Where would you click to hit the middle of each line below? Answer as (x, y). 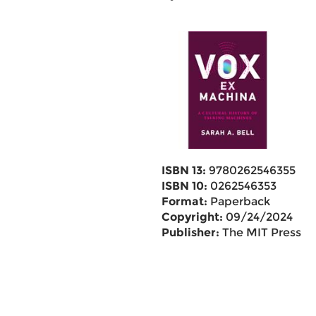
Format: (184, 201)
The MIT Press (260, 232)
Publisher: (190, 232)
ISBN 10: (184, 186)
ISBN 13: (183, 170)
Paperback (238, 201)
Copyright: (192, 217)
